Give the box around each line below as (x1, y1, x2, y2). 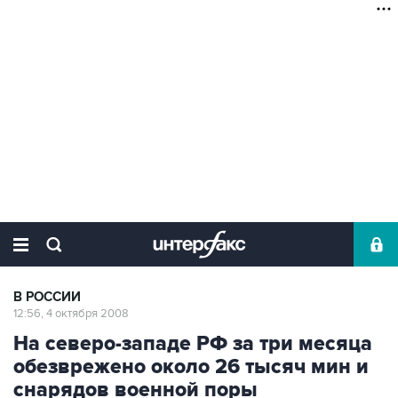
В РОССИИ (13, 289, 81, 306)
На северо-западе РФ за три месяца (13, 331, 372, 356)
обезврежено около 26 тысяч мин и (13, 354, 369, 379)
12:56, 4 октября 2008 (13, 306, 129, 321)
